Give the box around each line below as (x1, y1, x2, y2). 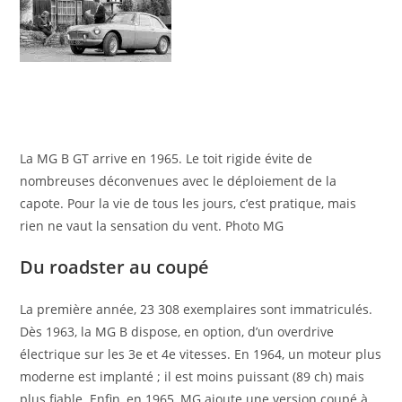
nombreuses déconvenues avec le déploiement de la (20, 172, 337, 190)
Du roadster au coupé (20, 255, 210, 280)
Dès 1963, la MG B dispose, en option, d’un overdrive (20, 323, 335, 341)
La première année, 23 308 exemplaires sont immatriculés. (20, 301, 373, 319)
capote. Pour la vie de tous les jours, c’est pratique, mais (20, 195, 357, 213)
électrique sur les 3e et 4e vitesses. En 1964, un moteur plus (20, 345, 382, 363)
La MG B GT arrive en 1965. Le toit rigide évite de (20, 150, 313, 168)
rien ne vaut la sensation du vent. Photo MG (20, 217, 284, 235)
